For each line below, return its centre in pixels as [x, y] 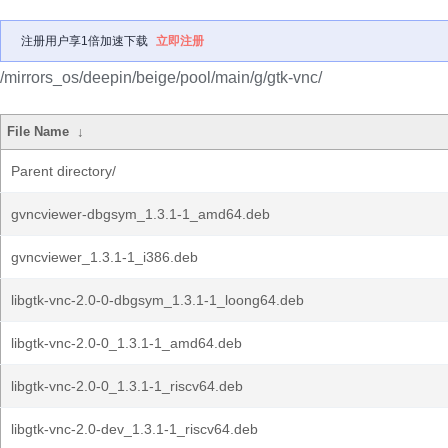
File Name [38, 131]
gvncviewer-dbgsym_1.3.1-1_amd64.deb [140, 214]
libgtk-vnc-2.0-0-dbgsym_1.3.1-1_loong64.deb [157, 300]
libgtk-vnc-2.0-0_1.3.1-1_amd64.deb [126, 343]
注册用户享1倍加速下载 [84, 41]
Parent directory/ [63, 171]
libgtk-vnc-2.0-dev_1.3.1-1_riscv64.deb [134, 429]
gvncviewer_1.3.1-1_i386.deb [104, 257]
